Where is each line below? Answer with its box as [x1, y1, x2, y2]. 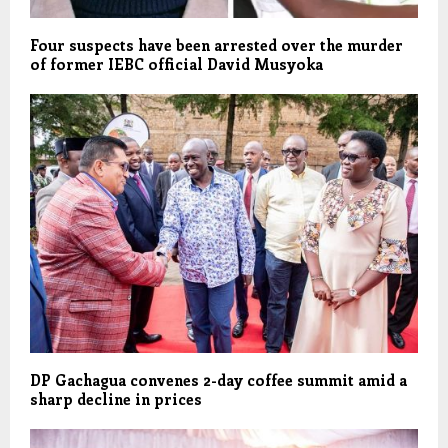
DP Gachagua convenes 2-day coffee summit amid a [30, 369, 407, 390]
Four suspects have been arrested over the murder [30, 35, 403, 56]
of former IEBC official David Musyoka [30, 54, 323, 75]
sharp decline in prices [30, 388, 202, 409]
